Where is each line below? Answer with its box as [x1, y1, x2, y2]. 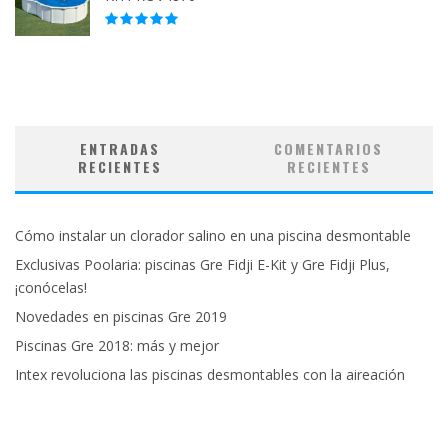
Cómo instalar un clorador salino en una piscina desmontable [15, 226, 411, 246]
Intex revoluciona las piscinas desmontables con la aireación [15, 365, 405, 385]
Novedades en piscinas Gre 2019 [15, 307, 227, 327]
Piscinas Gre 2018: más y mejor [15, 336, 219, 356]
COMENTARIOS [274, 138, 383, 160]
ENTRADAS [79, 138, 160, 160]
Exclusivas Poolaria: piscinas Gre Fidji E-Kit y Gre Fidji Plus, [15, 255, 390, 275]
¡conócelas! [15, 278, 87, 298]
